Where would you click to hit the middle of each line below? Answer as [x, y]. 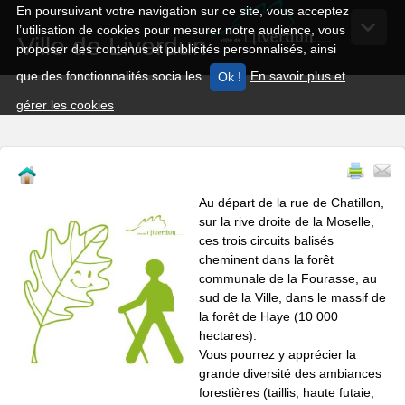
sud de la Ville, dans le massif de [292, 298]
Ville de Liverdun [113, 47]
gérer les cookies [65, 105]
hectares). [228, 336]
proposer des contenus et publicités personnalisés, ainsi [176, 49]
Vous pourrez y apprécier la [278, 355]
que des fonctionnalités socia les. [113, 76]
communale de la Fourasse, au [288, 279]
